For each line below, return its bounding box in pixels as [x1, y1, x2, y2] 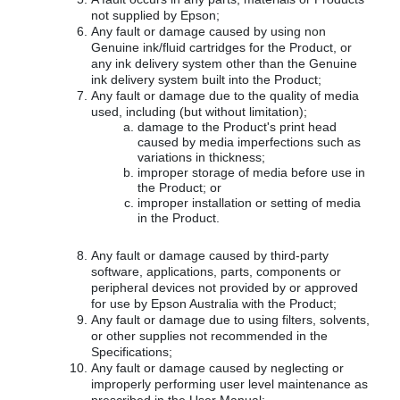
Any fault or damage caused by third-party [91, 248, 329, 262]
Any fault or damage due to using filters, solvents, [91, 312, 370, 327]
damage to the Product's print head [137, 120, 337, 134]
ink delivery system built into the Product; [91, 72, 321, 87]
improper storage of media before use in [137, 165, 365, 179]
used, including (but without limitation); [91, 104, 307, 119]
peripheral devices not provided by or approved [91, 280, 358, 295]
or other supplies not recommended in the [91, 329, 328, 343]
